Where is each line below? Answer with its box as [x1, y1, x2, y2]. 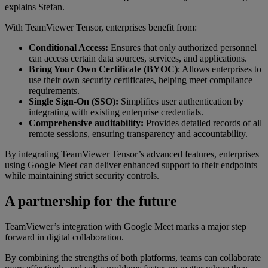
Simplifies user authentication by [118, 96, 243, 106]
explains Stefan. [5, 1, 65, 12]
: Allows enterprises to [178, 63, 261, 74]
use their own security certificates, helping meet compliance [29, 74, 252, 85]
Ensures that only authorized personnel [108, 42, 257, 53]
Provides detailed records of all [144, 117, 262, 128]
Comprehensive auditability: [29, 117, 144, 128]
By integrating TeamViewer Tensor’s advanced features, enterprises [5, 148, 259, 159]
